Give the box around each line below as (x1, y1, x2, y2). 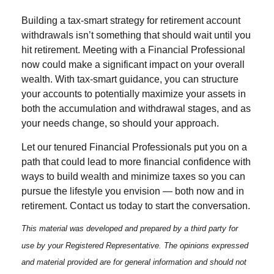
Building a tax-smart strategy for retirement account (21, 15, 240, 26)
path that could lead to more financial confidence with (21, 157, 251, 167)
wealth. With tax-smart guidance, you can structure (21, 74, 239, 84)
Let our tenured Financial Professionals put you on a (21, 142, 247, 152)
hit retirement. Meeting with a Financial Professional (21, 45, 245, 55)
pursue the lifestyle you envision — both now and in (21, 186, 244, 196)
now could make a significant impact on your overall (21, 59, 245, 70)
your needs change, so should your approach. (21, 118, 219, 128)
